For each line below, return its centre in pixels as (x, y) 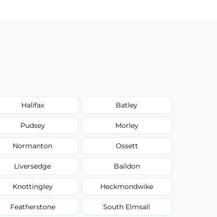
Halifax (32, 105)
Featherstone (32, 207)
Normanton (33, 146)
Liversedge (33, 166)
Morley (127, 125)
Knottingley (32, 186)
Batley (127, 105)
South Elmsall (127, 207)
